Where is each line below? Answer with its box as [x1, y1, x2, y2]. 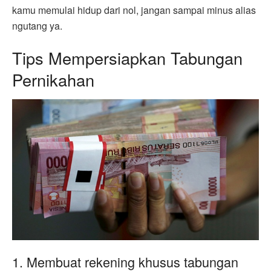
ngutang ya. [12, 18, 62, 33]
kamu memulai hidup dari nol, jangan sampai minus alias [12, 2, 256, 17]
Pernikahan [12, 68, 94, 92]
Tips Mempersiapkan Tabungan [12, 46, 243, 70]
